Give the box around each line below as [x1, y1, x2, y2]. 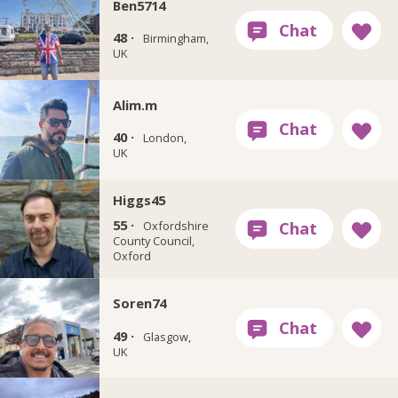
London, [142, 130, 187, 147]
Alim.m [112, 95, 157, 114]
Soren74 [112, 294, 166, 313]
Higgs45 [112, 191, 165, 210]
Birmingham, [142, 30, 209, 47]
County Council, [112, 233, 195, 250]
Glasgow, [142, 328, 191, 345]
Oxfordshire [142, 218, 209, 235]
